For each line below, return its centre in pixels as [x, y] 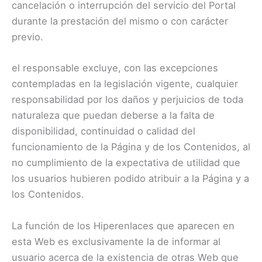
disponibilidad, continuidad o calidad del [104, 131]
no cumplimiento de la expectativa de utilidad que [126, 163]
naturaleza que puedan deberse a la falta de [113, 116]
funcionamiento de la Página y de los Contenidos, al [131, 147]
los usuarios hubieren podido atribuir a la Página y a [130, 179]
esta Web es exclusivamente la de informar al [116, 241]
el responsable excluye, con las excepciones [115, 68]
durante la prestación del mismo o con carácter [120, 21]
